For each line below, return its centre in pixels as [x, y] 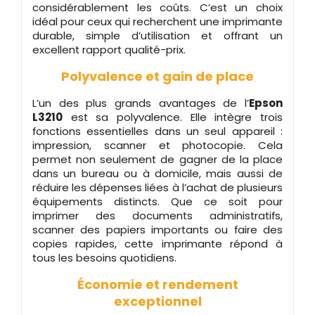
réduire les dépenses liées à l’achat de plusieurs [157, 187]
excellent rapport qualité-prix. [109, 49]
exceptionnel [157, 301]
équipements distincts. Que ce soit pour [157, 201]
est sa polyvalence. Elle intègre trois [173, 117]
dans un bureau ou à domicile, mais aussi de [157, 173]
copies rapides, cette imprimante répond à [157, 243]
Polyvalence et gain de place [157, 76]
